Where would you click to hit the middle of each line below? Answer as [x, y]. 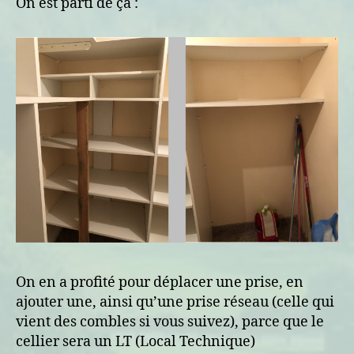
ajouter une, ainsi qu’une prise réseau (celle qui [175, 302]
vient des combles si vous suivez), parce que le [170, 322]
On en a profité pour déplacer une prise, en [160, 282]
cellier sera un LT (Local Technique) [136, 342]
